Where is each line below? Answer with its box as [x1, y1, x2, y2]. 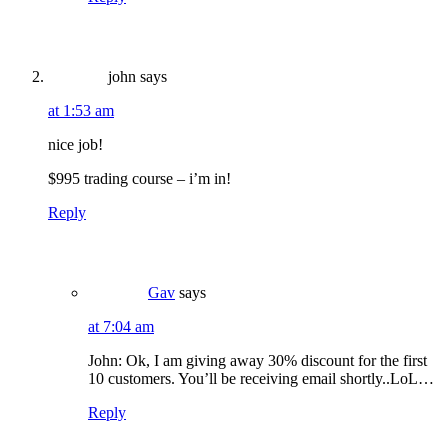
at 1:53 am [48, 102, 114, 120]
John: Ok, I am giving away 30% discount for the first [88, 352, 427, 370]
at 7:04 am [88, 318, 154, 336]
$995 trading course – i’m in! [48, 170, 231, 188]
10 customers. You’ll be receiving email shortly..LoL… [88, 370, 434, 388]
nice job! [48, 136, 103, 154]
